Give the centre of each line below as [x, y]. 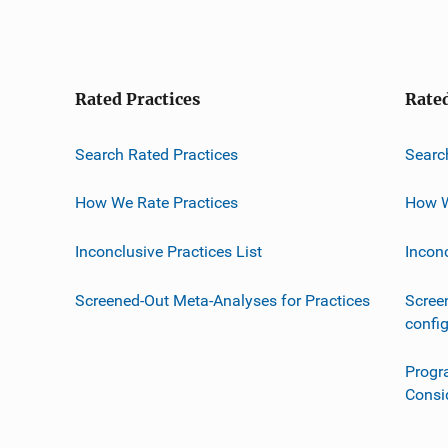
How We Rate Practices [156, 203]
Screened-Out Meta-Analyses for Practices [222, 300]
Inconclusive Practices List [168, 251]
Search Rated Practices [156, 154]
